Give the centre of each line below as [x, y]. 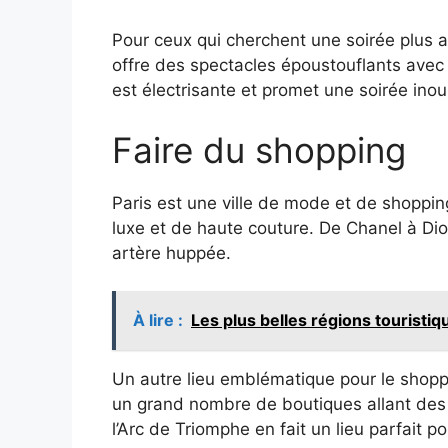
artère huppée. [171, 252]
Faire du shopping [259, 149]
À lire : [158, 320]
